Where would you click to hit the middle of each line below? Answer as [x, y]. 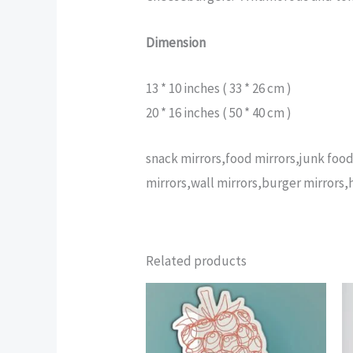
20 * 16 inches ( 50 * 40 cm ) [219, 112]
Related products [197, 260]
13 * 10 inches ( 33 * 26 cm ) [219, 88]
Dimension [176, 42]
